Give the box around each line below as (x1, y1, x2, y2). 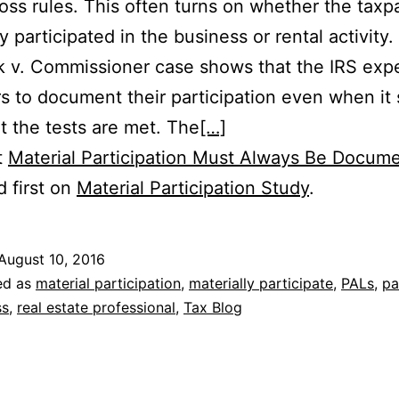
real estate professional (17, 298, 175, 317)
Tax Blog (183, 298, 242, 317)
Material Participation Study (77, 177, 309, 199)
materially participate (189, 274, 333, 293)
